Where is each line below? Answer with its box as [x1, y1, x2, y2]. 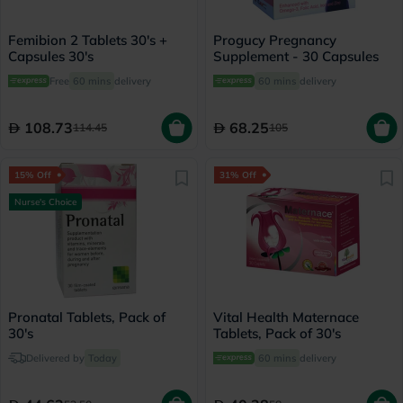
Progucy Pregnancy [213, 31, 336, 49]
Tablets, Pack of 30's [213, 325, 341, 342]
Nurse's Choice [14, 196, 76, 208]
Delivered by [26, 352, 85, 364]
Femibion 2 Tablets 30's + [8, 31, 167, 49]
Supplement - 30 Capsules [213, 48, 379, 65]
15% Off [14, 169, 51, 181]
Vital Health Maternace [213, 309, 359, 326]
